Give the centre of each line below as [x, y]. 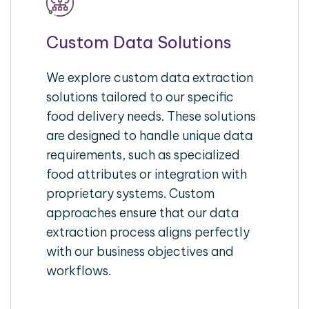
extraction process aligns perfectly [148, 232]
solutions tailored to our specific [140, 97]
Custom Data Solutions [139, 42]
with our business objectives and [140, 251]
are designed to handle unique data [150, 135]
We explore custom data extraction [150, 77]
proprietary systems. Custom [131, 193]
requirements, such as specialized [143, 154]
